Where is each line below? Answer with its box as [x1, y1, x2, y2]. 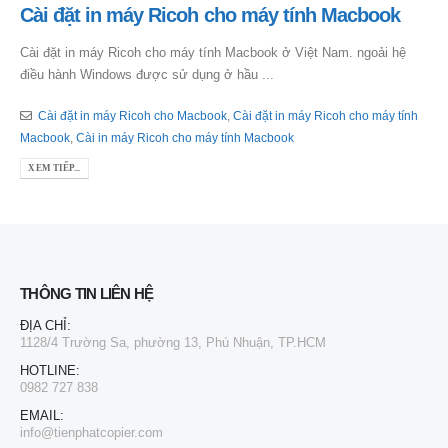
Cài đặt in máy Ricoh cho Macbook [37, 108, 227, 122]
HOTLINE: [20, 363, 80, 379]
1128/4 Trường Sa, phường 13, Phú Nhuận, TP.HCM [20, 335, 326, 351]
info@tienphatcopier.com [20, 425, 163, 441]
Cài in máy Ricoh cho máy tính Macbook [76, 130, 294, 144]
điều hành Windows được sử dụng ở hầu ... [20, 67, 274, 83]
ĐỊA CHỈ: [20, 318, 71, 334]
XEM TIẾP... [28, 162, 81, 173]
